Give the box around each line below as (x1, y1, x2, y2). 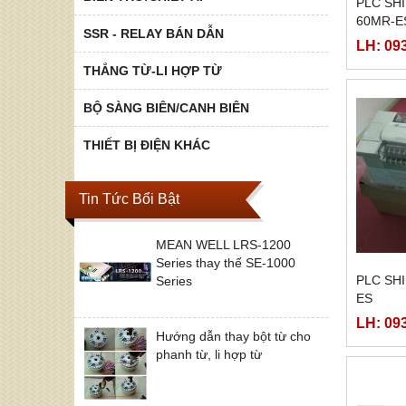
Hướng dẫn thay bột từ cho (156, 328, 311, 343)
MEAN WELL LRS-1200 (156, 237, 291, 252)
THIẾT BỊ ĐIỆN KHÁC (83, 137, 210, 152)
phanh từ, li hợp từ (156, 346, 262, 362)
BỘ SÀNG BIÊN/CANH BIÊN (83, 100, 249, 115)
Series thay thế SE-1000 (156, 255, 295, 270)
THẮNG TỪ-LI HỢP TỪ (83, 63, 222, 78)
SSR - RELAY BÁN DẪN (83, 25, 224, 41)
